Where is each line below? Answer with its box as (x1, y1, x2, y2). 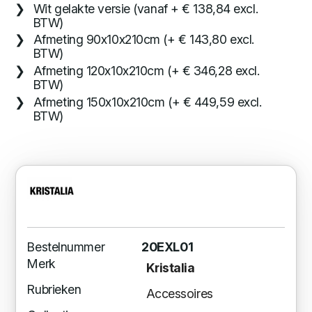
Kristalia (146, 260, 195, 276)
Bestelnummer (27, 240, 105, 254)
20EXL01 (141, 240, 194, 254)
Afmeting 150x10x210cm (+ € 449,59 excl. (33, 95, 262, 109)
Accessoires (146, 286, 213, 302)
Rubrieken (27, 281, 81, 297)
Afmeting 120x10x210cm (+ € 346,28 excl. (33, 63, 260, 79)
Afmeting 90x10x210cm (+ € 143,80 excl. (33, 32, 254, 47)
